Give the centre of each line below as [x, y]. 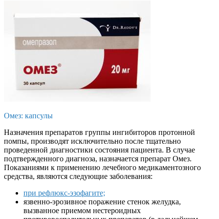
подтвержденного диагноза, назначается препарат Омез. [98, 158]
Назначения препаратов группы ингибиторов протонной [99, 132]
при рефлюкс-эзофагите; [64, 193]
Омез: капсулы [28, 115]
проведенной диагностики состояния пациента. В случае [99, 150]
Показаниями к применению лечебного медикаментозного [102, 167]
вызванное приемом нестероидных [82, 210]
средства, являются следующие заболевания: [78, 176]
